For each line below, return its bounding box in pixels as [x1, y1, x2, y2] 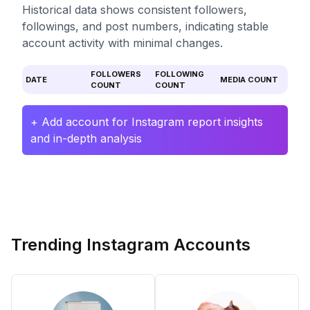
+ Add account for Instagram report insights [30, 115, 263, 129]
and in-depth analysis [30, 131, 142, 145]
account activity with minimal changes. [22, 36, 223, 50]
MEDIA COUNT [219, 75, 278, 84]
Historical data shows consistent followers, [22, 3, 247, 17]
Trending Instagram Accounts [11, 235, 250, 255]
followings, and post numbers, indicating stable [22, 19, 268, 33]
